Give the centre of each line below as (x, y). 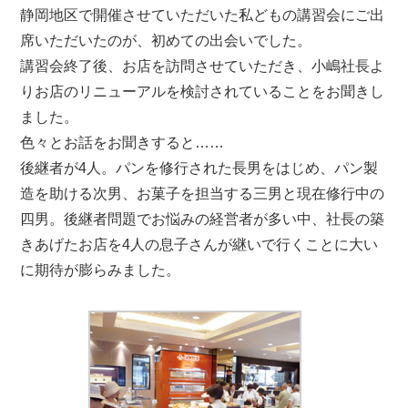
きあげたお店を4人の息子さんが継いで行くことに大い (199, 245)
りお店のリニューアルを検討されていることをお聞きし (203, 92)
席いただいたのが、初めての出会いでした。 (166, 41)
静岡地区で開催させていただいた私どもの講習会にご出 (203, 15)
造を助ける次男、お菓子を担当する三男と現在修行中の (203, 194)
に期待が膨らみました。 (101, 270)
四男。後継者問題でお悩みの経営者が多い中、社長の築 (203, 219)
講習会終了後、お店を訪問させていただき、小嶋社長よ (203, 66)
